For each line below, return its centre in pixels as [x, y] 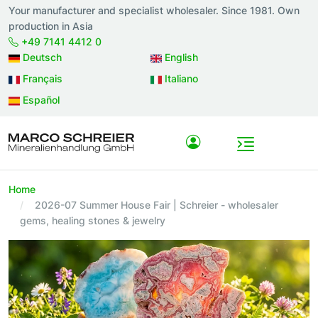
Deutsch [41, 57]
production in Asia [51, 26]
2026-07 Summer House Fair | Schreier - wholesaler [157, 205]
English [180, 57]
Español [40, 100]
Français [41, 78]
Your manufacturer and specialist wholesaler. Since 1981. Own [154, 10]
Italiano [180, 78]
